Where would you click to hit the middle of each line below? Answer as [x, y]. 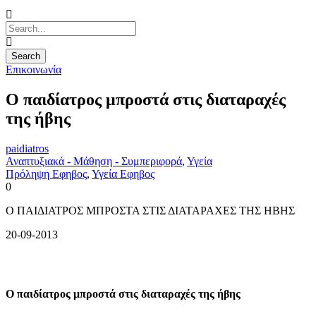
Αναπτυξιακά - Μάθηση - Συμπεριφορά [94, 161]
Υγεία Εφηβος [123, 174]
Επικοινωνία [34, 69]
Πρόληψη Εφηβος [46, 174]
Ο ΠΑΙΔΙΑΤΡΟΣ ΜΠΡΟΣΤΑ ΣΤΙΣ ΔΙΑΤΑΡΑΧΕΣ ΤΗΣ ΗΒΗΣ [150, 210]
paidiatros [27, 148]
